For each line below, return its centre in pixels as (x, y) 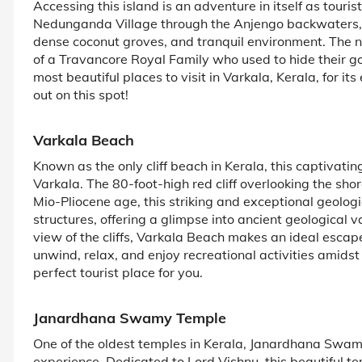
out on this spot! (81, 94)
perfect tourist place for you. (118, 272)
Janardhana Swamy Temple (130, 318)
